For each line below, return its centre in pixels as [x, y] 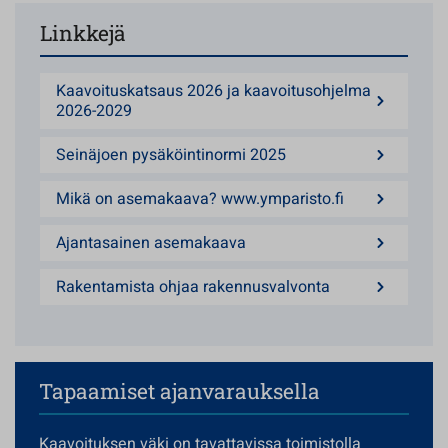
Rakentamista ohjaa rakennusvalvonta [193, 287]
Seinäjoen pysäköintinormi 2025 [171, 155]
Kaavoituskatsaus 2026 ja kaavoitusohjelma [213, 91]
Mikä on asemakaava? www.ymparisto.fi [200, 199]
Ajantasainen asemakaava [151, 243]
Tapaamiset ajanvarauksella [179, 391]
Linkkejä [83, 33]
